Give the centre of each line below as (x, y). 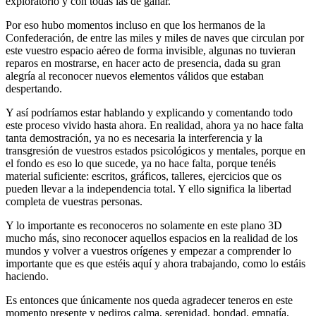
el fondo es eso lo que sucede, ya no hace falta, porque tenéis (141, 163)
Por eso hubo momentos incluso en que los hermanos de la (135, 25)
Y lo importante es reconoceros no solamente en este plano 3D (144, 225)
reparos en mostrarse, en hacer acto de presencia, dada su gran (143, 63)
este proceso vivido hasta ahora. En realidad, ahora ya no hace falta (154, 125)
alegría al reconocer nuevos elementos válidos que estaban (135, 75)
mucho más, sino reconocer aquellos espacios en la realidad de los (152, 238)
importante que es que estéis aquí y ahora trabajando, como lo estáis (156, 263)
